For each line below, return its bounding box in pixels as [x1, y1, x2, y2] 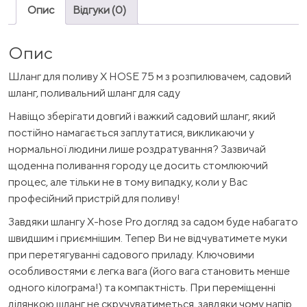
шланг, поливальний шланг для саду [8, 86, 180, 99]
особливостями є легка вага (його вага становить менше [8, 264, 290, 278]
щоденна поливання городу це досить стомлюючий [8, 158, 268, 172]
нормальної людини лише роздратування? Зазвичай [8, 142, 266, 156]
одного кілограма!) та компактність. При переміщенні [8, 280, 275, 294]
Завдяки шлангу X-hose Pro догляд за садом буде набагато [8, 214, 298, 228]
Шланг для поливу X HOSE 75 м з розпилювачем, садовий [8, 69, 291, 83]
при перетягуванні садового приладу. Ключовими [8, 247, 254, 261]
